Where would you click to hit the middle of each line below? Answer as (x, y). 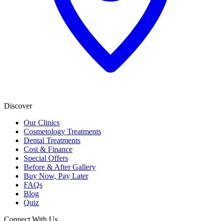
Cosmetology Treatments (62, 131)
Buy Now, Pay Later (56, 176)
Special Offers (46, 158)
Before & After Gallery (60, 167)
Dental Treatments (52, 140)
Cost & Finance (48, 149)
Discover (18, 106)
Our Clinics (42, 122)
